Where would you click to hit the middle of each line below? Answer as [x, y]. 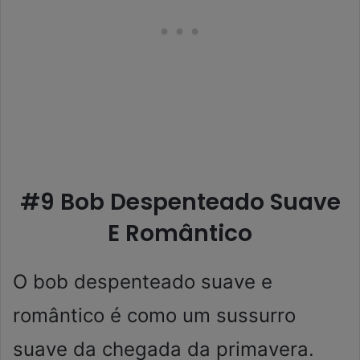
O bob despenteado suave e [143, 282]
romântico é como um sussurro [154, 316]
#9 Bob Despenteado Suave [180, 202]
